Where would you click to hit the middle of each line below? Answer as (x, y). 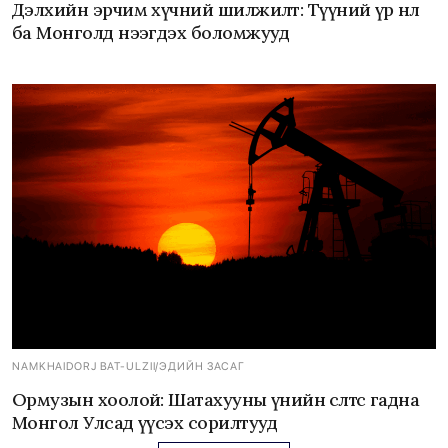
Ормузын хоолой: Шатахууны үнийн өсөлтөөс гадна (216, 400)
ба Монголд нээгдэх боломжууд (151, 33)
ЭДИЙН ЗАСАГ (202, 367)
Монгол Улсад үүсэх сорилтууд (145, 423)
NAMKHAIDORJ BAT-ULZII (84, 367)
